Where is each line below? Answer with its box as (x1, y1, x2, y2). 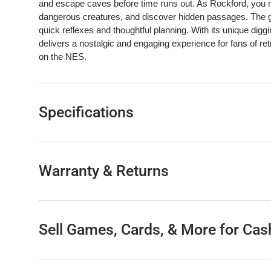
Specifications (39, 103, 134, 122)
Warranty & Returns (39, 162, 169, 180)
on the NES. (39, 51, 87, 62)
